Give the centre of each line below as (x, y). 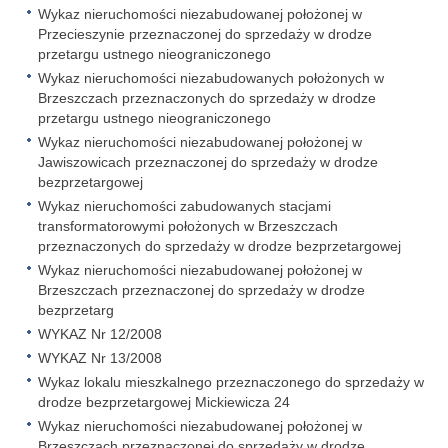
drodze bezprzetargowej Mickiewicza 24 (164, 402)
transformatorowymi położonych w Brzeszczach (188, 226)
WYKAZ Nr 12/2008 (100, 334)
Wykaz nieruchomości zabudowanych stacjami (184, 206)
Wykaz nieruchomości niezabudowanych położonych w (211, 78)
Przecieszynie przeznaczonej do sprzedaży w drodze (205, 34)
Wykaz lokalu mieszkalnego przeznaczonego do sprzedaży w (231, 382)
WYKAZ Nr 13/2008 (100, 358)
